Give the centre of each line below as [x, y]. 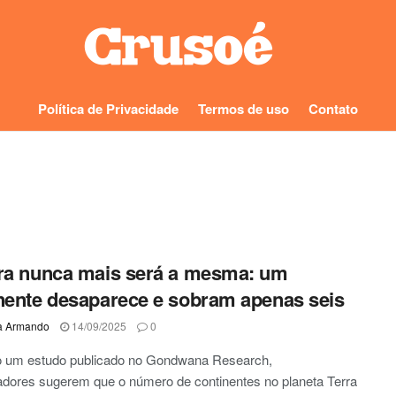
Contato [333, 109]
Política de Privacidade [108, 109]
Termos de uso [244, 109]
